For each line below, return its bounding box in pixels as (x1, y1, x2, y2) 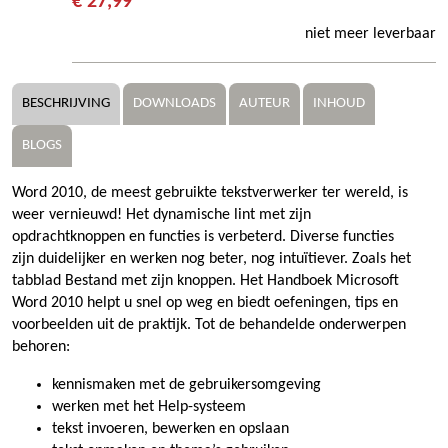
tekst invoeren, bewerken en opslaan (52, 420, 289, 437)
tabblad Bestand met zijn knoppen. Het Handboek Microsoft (12, 272, 399, 289)
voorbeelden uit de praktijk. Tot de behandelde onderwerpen (12, 316, 406, 333)
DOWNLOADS (133, 95, 216, 111)
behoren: (12, 338, 70, 355)
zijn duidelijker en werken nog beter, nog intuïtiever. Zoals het (12, 250, 411, 267)
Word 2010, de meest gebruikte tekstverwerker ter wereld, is (12, 184, 408, 201)
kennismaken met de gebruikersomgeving (52, 376, 321, 393)
